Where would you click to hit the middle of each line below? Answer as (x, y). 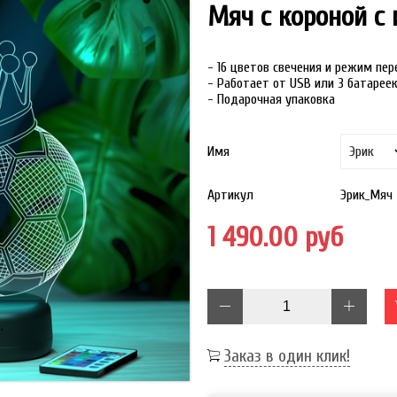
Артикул (230, 195)
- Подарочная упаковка (271, 99)
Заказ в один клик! (287, 356)
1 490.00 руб (275, 237)
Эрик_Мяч (366, 195)
